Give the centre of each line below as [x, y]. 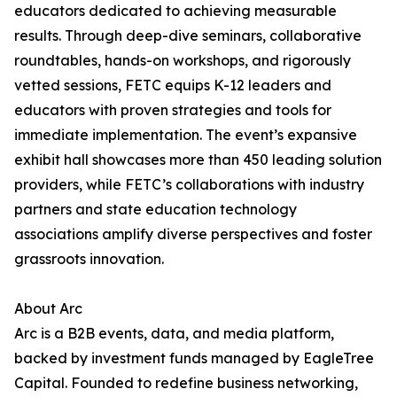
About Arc [48, 309]
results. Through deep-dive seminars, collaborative [188, 36]
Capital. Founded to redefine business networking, [186, 383]
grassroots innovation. [89, 259]
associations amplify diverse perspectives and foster [193, 234]
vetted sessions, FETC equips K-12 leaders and [173, 86]
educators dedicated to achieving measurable [175, 11]
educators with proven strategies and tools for [173, 110]
